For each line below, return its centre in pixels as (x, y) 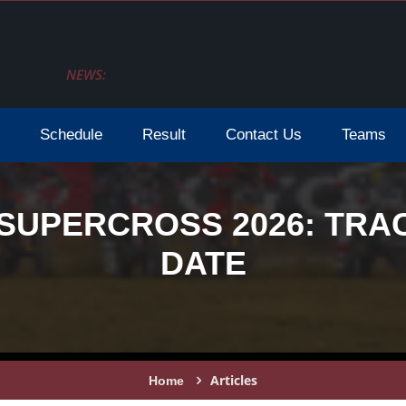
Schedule (71, 135)
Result (164, 135)
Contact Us (264, 135)
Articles (234, 380)
